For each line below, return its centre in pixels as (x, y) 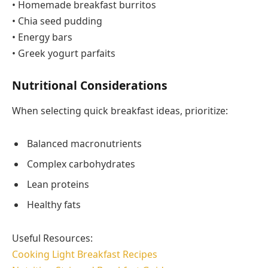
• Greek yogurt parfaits (64, 54)
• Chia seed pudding (57, 21)
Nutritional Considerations (90, 86)
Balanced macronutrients (84, 144)
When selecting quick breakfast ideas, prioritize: (120, 110)
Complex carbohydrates (81, 164)
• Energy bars (42, 37)
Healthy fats (54, 205)
